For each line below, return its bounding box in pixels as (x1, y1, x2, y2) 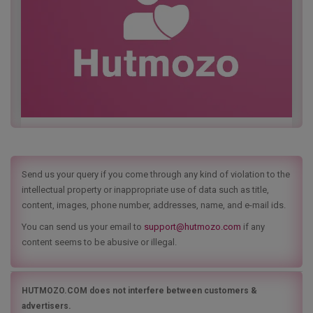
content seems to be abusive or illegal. (22, 236, 177, 247)
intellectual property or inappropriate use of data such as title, (22, 184, 269, 195)
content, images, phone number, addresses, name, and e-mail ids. (22, 199, 286, 210)
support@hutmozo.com (144, 221, 241, 232)
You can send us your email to (22, 221, 144, 232)
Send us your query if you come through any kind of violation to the (22, 168, 290, 180)
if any (241, 221, 265, 232)
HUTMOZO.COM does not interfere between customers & (22, 285, 257, 296)
